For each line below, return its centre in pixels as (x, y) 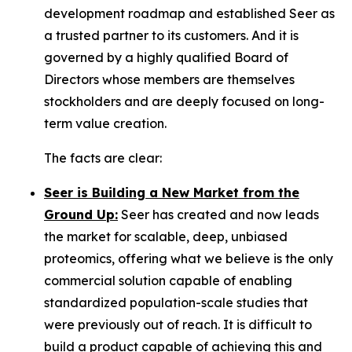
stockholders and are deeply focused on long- (184, 101)
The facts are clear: (103, 158)
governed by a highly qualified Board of (166, 57)
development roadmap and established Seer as (189, 13)
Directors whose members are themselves (169, 79)
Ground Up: (81, 214)
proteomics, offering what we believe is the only (189, 258)
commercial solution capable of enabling (168, 280)
